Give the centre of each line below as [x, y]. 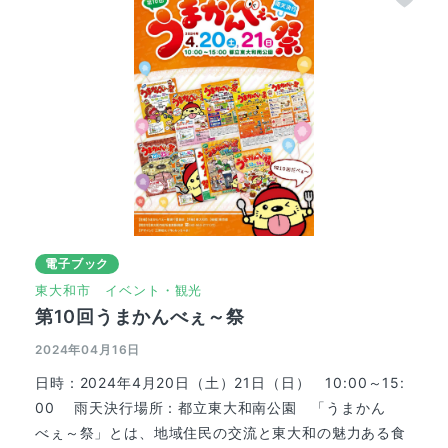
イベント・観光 [154, 290]
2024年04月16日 [88, 350]
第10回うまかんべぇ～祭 [140, 317]
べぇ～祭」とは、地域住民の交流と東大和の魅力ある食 [220, 433]
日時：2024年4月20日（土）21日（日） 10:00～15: [220, 383]
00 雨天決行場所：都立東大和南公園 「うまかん [210, 408]
